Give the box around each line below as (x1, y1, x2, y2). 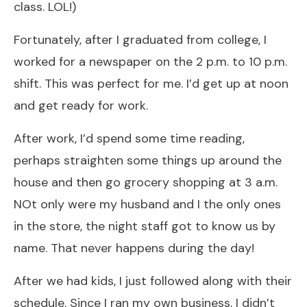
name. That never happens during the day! (14, 239, 254, 256)
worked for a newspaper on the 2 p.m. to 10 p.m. (14, 53, 287, 70)
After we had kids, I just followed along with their (14, 272, 292, 289)
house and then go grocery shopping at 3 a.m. (14, 173, 278, 191)
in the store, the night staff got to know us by (14, 217, 275, 234)
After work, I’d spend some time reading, (14, 130, 245, 147)
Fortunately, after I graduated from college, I (14, 31, 267, 48)
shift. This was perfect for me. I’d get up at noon (14, 75, 288, 92)
